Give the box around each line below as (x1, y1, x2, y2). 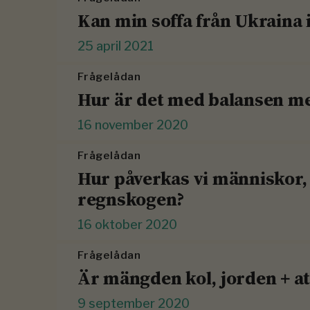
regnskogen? (77, 187, 185, 212)
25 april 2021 (77, 39, 154, 54)
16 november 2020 (77, 118, 188, 133)
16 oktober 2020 (77, 217, 177, 232)
